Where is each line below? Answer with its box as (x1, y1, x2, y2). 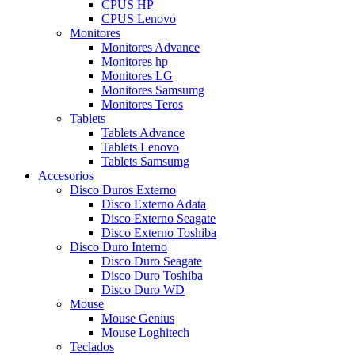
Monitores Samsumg (101, 82, 204, 97)
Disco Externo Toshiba (101, 225, 216, 239)
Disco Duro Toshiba (101, 268, 203, 282)
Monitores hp (101, 54, 168, 68)
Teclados (70, 339, 114, 353)
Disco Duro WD (101, 282, 185, 296)
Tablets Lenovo (101, 139, 179, 154)
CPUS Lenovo (101, 11, 176, 25)
